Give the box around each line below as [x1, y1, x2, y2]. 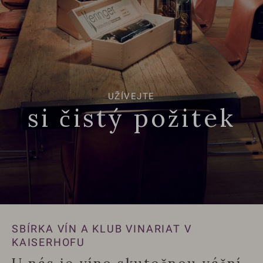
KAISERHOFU [12, 236, 86, 249]
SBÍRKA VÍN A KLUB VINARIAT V [12, 222, 192, 235]
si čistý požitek [27, 102, 236, 134]
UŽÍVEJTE [107, 91, 155, 102]
